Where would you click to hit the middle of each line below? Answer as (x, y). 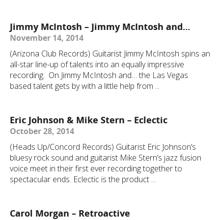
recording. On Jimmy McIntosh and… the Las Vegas (99, 75)
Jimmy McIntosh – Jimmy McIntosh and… (100, 27)
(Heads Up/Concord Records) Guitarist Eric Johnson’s (103, 147)
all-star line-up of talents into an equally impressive (97, 64)
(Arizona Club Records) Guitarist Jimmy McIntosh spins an (110, 54)
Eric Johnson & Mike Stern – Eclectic (89, 120)
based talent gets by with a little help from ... (85, 86)
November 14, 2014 (47, 38)
